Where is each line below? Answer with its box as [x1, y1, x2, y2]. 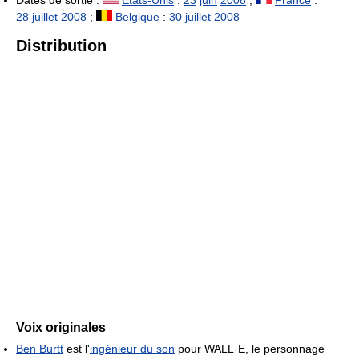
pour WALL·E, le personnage [175, 341, 325, 355]
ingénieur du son [90, 341, 175, 355]
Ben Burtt [16, 341, 63, 355]
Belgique [115, 10, 159, 23]
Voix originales [16, 320, 106, 334]
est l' [63, 341, 90, 355]
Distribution [16, 36, 107, 54]
